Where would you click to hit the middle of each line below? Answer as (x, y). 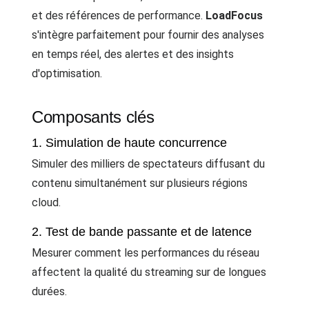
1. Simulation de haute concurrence (129, 143)
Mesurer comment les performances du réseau (146, 253)
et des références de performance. (119, 16)
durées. (49, 292)
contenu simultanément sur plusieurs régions (140, 183)
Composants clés (93, 117)
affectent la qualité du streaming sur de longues (149, 272)
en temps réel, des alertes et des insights (133, 54)
